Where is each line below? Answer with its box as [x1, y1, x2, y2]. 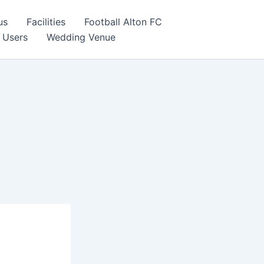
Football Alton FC [84, 16, 162, 28]
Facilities [27, 16, 65, 28]
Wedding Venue [47, 31, 115, 43]
